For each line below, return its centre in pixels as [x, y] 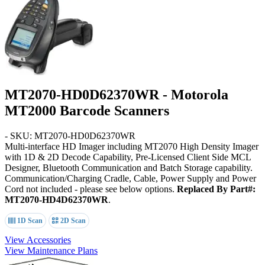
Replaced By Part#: [216, 189]
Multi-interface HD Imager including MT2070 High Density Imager [132, 146]
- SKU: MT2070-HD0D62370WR [70, 135]
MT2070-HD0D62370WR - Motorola [117, 94]
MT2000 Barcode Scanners [87, 110]
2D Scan [72, 220]
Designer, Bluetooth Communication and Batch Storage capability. [129, 167]
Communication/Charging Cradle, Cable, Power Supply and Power [130, 178]
